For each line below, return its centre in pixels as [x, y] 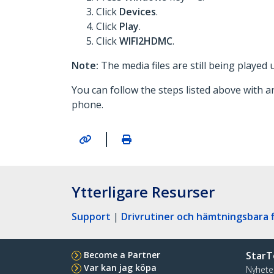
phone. [87, 105]
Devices [138, 12]
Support [91, 216]
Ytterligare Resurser [143, 191]
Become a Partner [122, 254]
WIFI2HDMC [146, 41]
